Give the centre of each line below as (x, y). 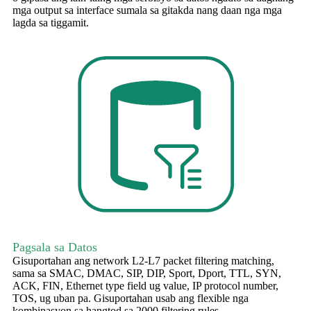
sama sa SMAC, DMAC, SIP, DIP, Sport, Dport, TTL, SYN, (147, 274)
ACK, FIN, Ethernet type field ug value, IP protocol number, (145, 286)
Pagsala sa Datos (55, 247)
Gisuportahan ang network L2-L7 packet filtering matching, (143, 261)
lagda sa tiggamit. (51, 23)
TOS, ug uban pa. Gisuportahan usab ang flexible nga (131, 299)
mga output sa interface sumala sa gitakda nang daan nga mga (147, 10)
